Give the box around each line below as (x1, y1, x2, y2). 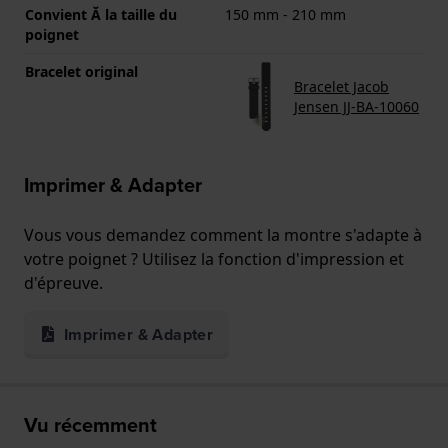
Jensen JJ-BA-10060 (294, 96, 420, 116)
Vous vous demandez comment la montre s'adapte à (24, 224, 422, 247)
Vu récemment (24, 410, 157, 441)
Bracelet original (25, 62, 138, 82)
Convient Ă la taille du (25, 5, 177, 25)
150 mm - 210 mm (225, 5, 346, 25)
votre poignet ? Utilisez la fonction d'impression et (24, 248, 404, 271)
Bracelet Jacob (294, 76, 390, 96)
